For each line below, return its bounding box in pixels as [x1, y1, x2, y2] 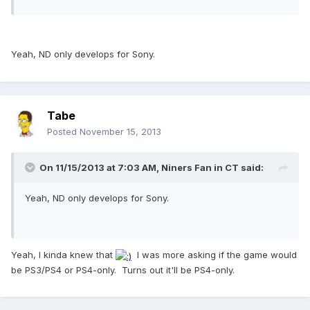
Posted [47, 126, 80, 138]
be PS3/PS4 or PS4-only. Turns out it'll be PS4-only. [11, 264, 235, 275]
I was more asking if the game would [131, 249, 297, 261]
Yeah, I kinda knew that [11, 249, 116, 261]
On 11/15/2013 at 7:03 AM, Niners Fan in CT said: [39, 162, 264, 174]
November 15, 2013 [80, 126, 161, 138]
